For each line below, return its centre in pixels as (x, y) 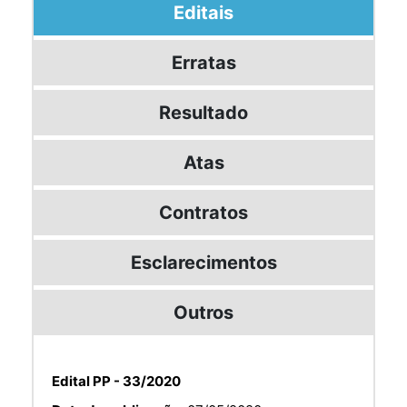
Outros (203, 312)
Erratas (203, 62)
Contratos (203, 212)
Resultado (203, 112)
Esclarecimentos (203, 262)
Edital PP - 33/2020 (116, 381)
